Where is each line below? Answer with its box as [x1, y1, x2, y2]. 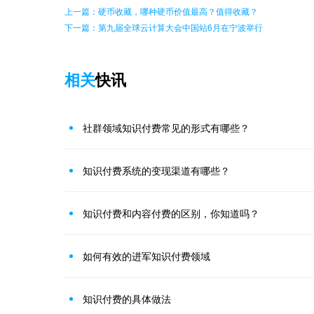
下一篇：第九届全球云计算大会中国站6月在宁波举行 [64, 21, 263, 33]
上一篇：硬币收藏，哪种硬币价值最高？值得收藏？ [64, 5, 258, 17]
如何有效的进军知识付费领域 [83, 249, 210, 263]
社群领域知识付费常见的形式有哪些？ [83, 121, 250, 135]
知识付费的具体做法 [83, 292, 171, 306]
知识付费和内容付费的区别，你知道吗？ [83, 206, 259, 220]
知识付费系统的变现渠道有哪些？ [83, 163, 230, 177]
